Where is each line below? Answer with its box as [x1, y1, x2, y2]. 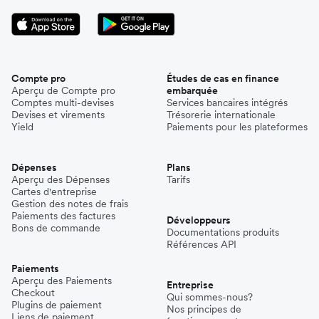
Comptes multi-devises [11, 96, 114, 110]
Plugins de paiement [11, 298, 102, 312]
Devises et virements [11, 108, 105, 122]
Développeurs [167, 214, 231, 227]
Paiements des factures [11, 209, 115, 223]
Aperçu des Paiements [11, 274, 112, 288]
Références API [167, 238, 236, 251]
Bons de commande [11, 221, 100, 235]
